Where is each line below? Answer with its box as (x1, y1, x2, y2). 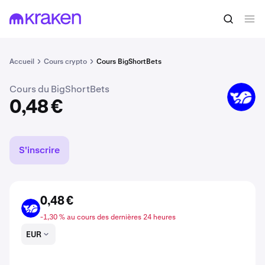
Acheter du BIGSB (170, 15, 248, 28)
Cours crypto (44, 57, 87, 66)
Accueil (9, 57, 34, 66)
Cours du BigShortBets (9, 83, 109, 95)
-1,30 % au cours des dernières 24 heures (40, 212, 176, 222)
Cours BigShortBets (96, 57, 161, 66)
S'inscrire (19, 144, 60, 156)
